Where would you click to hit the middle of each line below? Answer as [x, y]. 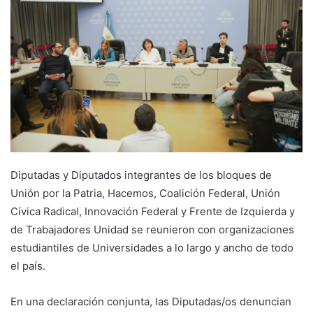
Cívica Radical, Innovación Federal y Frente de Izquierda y [153, 211]
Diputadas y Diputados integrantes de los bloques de [141, 175]
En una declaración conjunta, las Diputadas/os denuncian [151, 301]
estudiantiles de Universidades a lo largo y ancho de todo [152, 247]
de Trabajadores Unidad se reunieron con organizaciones [152, 229]
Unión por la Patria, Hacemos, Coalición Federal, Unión [145, 193]
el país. [28, 265]
